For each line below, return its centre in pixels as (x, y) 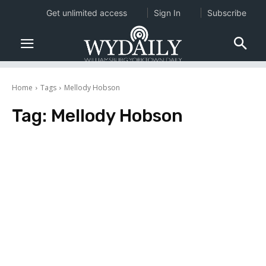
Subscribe (227, 13)
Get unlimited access (86, 13)
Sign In (167, 13)
